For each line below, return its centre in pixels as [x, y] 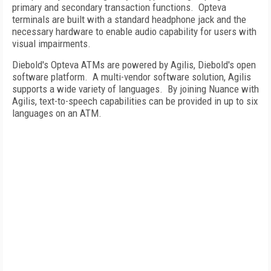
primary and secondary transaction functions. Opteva [119, 7]
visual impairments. [51, 44]
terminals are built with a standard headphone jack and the [129, 19]
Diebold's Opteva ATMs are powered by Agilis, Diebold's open [134, 65]
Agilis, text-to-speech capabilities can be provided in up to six [135, 101]
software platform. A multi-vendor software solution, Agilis [132, 77]
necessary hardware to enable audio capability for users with [134, 31]
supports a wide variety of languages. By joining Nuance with [135, 89]
